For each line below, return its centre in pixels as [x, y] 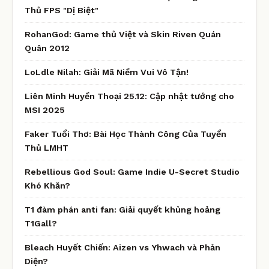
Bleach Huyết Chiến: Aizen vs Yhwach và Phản [122, 247]
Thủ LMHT [47, 147]
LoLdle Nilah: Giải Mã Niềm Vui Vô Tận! [107, 72]
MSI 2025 [45, 110]
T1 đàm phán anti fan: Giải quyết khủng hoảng [122, 209]
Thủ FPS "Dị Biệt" [62, 10]
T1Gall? [41, 223]
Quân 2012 [47, 48]
